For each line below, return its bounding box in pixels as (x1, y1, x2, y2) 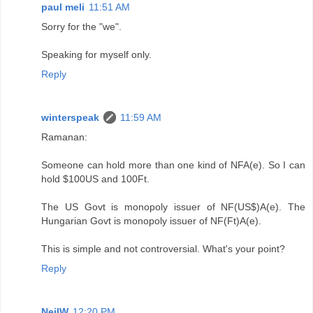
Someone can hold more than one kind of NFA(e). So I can (41, 159, 305, 171)
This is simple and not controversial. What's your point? (41, 243, 285, 255)
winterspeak (41, 112, 99, 124)
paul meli (41, 1, 85, 13)
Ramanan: (41, 131, 87, 143)
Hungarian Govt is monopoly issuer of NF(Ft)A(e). (41, 215, 261, 227)
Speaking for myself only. (41, 49, 152, 61)
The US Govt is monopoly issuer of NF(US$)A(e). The (41, 201, 305, 213)
